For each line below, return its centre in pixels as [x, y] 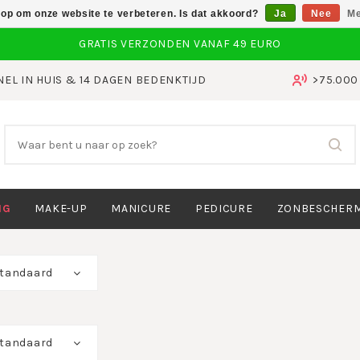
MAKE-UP [61, 209]
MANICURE [141, 209]
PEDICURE [224, 209]
